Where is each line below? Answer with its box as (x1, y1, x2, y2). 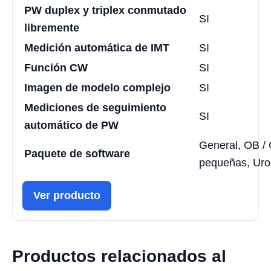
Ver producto (33, 189, 100, 201)
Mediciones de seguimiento (24, 101, 166, 114)
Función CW (24, 61, 88, 74)
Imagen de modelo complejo (24, 81, 171, 94)
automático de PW (24, 119, 119, 131)
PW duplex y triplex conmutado (24, 4, 186, 16)
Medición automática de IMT (24, 41, 169, 54)
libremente (24, 21, 79, 34)
